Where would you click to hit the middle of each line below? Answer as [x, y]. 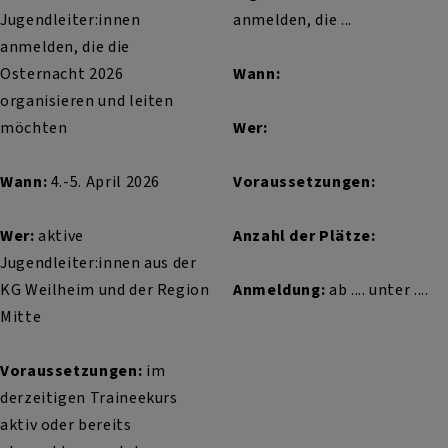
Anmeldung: [279, 290]
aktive [59, 236]
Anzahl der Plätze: [304, 236]
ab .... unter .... [377, 290]
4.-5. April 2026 [104, 182]
